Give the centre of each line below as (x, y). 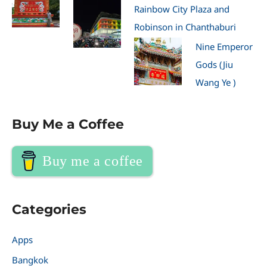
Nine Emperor (224, 47)
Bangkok (30, 260)
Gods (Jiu (214, 65)
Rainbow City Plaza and (182, 9)
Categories (49, 209)
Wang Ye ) (215, 83)
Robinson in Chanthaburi (185, 27)
